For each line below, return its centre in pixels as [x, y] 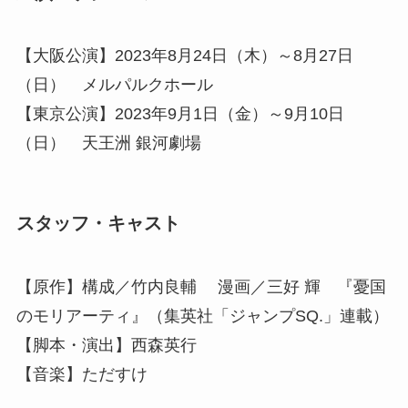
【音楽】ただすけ [82, 374]
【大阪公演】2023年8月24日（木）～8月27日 [184, 56]
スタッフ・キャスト [98, 224]
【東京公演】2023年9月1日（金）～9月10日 [180, 114]
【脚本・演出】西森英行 [106, 345]
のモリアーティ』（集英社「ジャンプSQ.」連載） [202, 316]
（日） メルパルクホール [114, 85]
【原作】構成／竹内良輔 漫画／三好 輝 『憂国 [201, 286]
